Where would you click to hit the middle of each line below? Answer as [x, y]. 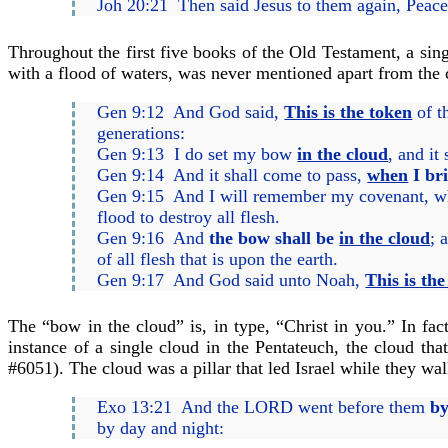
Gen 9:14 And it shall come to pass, [232, 174]
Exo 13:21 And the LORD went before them [264, 407]
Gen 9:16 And [153, 237]
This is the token [348, 111]
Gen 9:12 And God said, [191, 111]
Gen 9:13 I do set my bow [197, 153]
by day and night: [161, 428]
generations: [141, 132]
